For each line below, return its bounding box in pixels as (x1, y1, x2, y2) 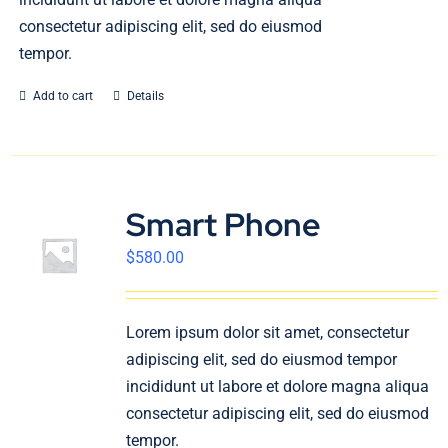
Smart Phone (125, 203, 321, 246)
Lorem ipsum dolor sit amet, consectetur (125, 323, 409, 342)
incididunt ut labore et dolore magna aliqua (125, 377, 429, 396)
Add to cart (32, 89, 93, 103)
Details (126, 89, 164, 103)
